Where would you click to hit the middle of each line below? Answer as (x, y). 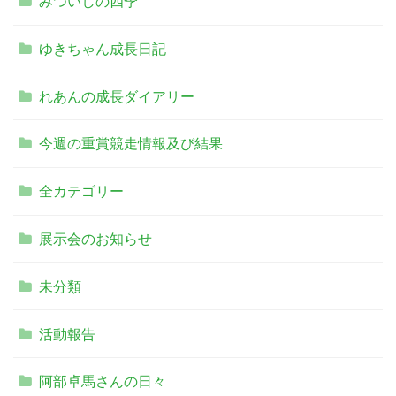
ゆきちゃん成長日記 (103, 48)
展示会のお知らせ (96, 239)
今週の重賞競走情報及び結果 (131, 144)
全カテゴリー (82, 191)
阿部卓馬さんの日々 (103, 381)
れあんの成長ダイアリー (117, 96)
